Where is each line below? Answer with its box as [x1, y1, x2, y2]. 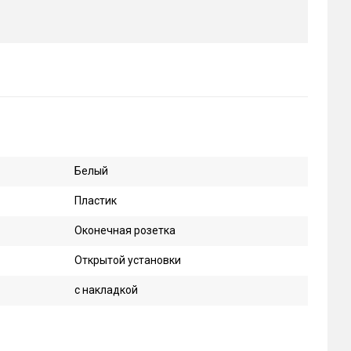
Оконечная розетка [74, 224, 175, 237]
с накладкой [74, 284, 138, 296]
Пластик [74, 194, 117, 207]
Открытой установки [74, 254, 181, 266]
